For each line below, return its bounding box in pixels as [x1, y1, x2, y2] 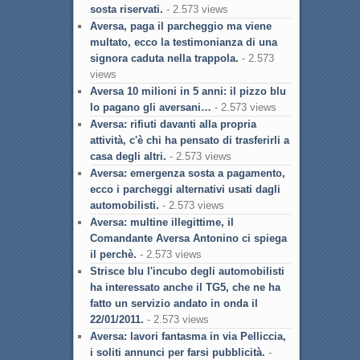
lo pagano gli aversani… [89, 101, 211, 114]
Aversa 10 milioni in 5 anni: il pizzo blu [89, 85, 286, 98]
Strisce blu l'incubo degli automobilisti [89, 265, 284, 278]
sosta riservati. [89, 3, 163, 16]
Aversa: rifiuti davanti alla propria [89, 118, 256, 131]
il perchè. [89, 248, 137, 261]
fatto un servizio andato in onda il [89, 297, 258, 310]
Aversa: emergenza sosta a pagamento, [89, 167, 285, 180]
